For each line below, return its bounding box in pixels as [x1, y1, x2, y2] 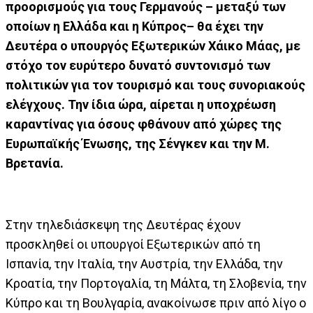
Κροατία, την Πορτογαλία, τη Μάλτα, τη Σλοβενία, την [6, 275, 307, 291]
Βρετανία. [6, 155, 64, 170]
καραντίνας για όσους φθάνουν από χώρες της [6, 116, 282, 131]
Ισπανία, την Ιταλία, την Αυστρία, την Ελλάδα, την [6, 256, 283, 271]
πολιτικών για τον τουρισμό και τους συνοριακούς [6, 77, 305, 92]
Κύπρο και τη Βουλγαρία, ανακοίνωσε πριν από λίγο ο [6, 295, 306, 310]
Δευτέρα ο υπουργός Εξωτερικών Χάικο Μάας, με [6, 38, 300, 53]
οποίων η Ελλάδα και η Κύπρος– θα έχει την [6, 18, 263, 34]
